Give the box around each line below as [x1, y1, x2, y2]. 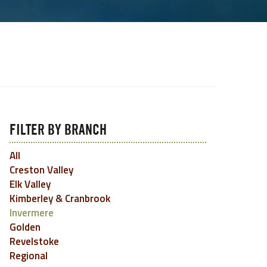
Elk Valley [10, 176, 51, 192]
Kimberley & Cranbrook [10, 191, 110, 206]
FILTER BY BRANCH [10, 123, 107, 138]
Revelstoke [10, 234, 59, 249]
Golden [10, 219, 41, 235]
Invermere [10, 205, 54, 221]
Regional [10, 248, 48, 263]
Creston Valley [10, 162, 73, 178]
